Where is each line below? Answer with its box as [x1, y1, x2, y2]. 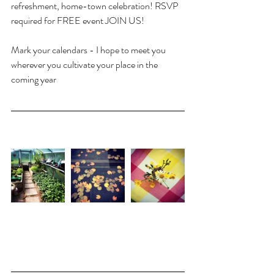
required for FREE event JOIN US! [11, 13, 144, 28]
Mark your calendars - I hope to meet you [11, 43, 168, 57]
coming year [11, 72, 56, 87]
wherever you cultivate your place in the [11, 57, 160, 72]
